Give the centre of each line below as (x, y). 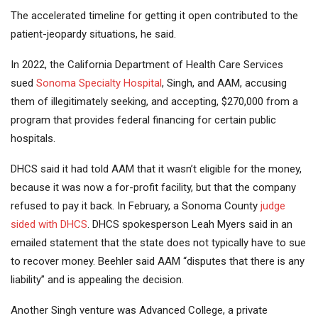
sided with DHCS (49, 225)
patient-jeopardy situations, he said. (93, 34)
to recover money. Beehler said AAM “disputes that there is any (158, 262)
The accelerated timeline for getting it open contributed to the (154, 16)
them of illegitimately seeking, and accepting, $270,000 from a (154, 102)
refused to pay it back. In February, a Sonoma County (136, 206)
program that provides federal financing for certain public (143, 120)
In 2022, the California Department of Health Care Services (147, 65)
